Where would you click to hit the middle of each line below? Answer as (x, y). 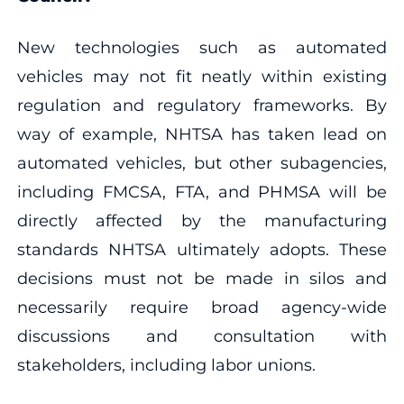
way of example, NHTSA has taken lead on (202, 134)
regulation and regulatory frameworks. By (202, 105)
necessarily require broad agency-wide (202, 307)
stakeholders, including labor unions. (166, 365)
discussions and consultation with (202, 336)
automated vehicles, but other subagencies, (202, 163)
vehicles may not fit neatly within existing (202, 76)
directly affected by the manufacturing (202, 220)
